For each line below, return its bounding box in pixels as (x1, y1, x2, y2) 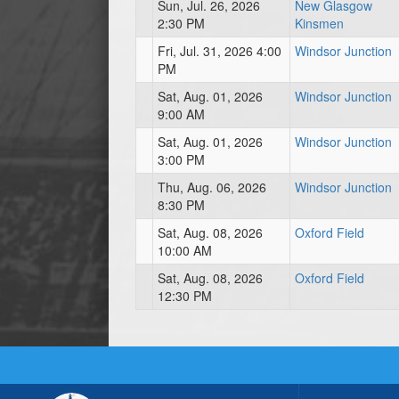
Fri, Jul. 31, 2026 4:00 (158, 42, 281, 60)
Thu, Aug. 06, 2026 (158, 178, 266, 196)
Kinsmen (295, 14, 344, 32)
